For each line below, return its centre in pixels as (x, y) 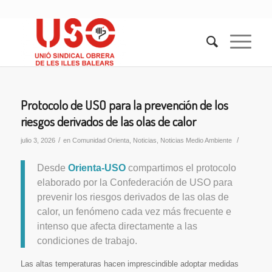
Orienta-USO (97, 167)
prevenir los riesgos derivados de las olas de (133, 196)
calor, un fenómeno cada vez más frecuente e (134, 211)
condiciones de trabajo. (87, 240)
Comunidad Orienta (100, 140)
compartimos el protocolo (181, 167)
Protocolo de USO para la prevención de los (124, 105)
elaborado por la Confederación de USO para (134, 182)
